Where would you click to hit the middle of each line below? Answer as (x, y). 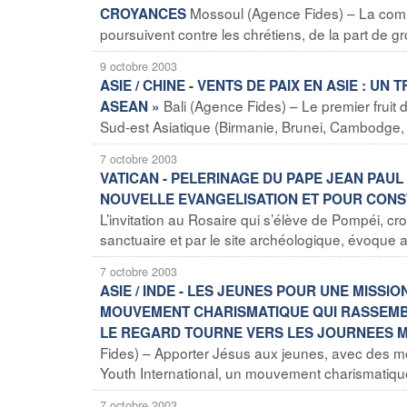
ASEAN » (130, 106)
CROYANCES (143, 13)
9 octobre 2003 (139, 66)
